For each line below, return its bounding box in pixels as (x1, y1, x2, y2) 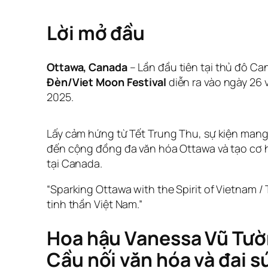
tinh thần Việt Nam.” (47, 196, 142, 211)
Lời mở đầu (47, 20, 145, 46)
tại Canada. (47, 156, 102, 170)
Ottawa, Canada (47, 59, 127, 74)
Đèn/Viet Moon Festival (47, 74, 166, 89)
